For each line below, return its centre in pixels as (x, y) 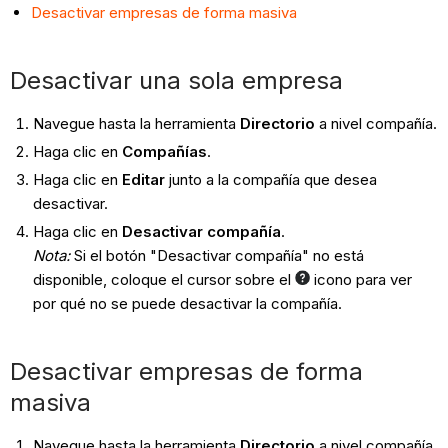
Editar (143, 179)
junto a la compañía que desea (270, 179)
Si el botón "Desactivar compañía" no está (218, 255)
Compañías (164, 152)
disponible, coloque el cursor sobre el (163, 279)
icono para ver (360, 279)
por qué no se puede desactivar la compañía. (187, 303)
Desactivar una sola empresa (177, 81)
